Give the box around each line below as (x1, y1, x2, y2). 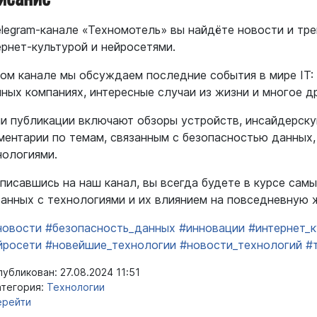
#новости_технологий (180, 237, 302, 252)
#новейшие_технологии (45, 237, 176, 252)
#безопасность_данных (45, 220, 175, 235)
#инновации (179, 220, 245, 235)
